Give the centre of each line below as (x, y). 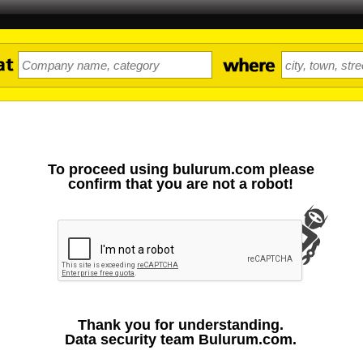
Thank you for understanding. (181, 325)
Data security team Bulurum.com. (181, 340)
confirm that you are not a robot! (181, 184)
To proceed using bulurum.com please (181, 169)
